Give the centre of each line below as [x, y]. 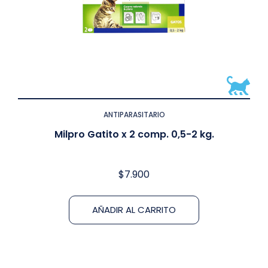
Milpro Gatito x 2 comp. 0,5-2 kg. [134, 134]
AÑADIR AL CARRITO [134, 209]
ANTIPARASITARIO [134, 114]
